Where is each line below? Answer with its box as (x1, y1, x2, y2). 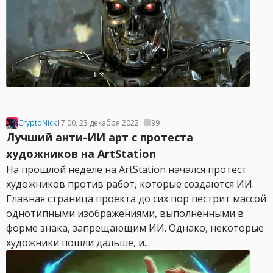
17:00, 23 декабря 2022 (57, 118, 139, 128)
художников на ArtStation (6, 146, 156, 161)
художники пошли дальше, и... (6, 236, 150, 249)
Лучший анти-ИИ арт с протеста (6, 130, 193, 144)
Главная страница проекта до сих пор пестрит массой (6, 192, 266, 205)
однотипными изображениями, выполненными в (6, 207, 244, 220)
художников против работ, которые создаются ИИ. (6, 177, 254, 191)
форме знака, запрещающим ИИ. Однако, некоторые (6, 221, 264, 235)
